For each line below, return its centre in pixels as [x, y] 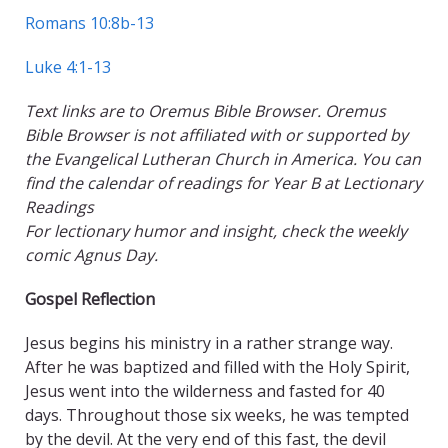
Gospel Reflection [90, 299]
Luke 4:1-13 [68, 67]
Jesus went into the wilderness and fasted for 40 [205, 391]
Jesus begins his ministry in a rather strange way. [209, 343]
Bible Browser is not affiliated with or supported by [216, 135]
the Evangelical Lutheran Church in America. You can [223, 159]
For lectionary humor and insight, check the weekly [216, 231]
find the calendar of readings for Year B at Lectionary [223, 183]
